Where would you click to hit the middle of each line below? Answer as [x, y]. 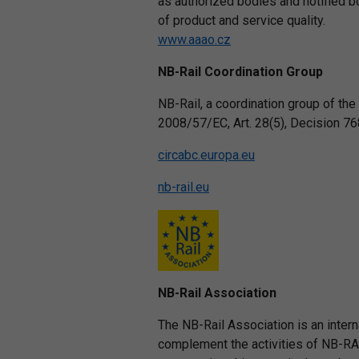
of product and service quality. [242, 20]
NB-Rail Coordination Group [240, 72]
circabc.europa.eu [206, 155]
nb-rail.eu [184, 187]
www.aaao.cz [194, 40]
